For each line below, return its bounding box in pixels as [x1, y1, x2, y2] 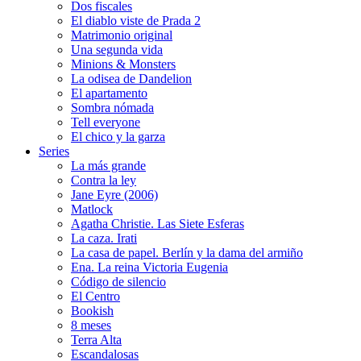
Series [39, 144, 69, 159]
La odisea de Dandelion [71, 72, 192, 86]
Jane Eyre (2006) [71, 188, 158, 202]
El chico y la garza [71, 130, 165, 144]
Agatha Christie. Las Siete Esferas [71, 217, 244, 231]
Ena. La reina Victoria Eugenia [71, 260, 228, 275]
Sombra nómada [71, 101, 154, 115]
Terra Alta [71, 333, 122, 347]
